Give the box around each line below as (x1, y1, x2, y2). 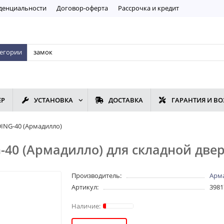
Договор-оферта (56, 3, 108, 12)
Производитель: (71, 171, 122, 180)
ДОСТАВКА (108, 95, 143, 105)
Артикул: (71, 182, 99, 192)
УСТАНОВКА (34, 95, 73, 105)
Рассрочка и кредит (118, 3, 179, 12)
